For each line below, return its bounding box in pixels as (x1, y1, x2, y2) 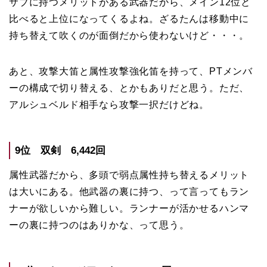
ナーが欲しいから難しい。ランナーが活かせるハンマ (9, 203, 250, 214)
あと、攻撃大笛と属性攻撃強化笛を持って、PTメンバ (9, 66, 253, 77)
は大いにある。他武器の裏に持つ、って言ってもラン (9, 187, 250, 197)
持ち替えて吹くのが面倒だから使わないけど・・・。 (9, 30, 250, 41)
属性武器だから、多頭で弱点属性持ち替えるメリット (9, 170, 250, 181)
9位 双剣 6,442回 (15, 145, 105, 157)
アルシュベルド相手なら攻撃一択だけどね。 (9, 100, 209, 110)
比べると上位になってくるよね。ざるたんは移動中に (9, 14, 250, 24)
